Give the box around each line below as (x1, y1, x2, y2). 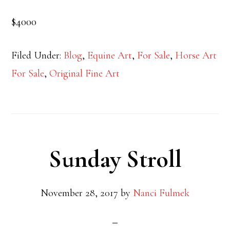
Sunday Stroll (48, 144, 182, 174)
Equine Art (87, 49, 132, 62)
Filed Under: (11, 49, 64, 62)
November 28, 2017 (41, 186, 118, 199)
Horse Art (175, 49, 217, 62)
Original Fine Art (49, 67, 120, 80)
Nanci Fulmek (133, 186, 189, 199)
